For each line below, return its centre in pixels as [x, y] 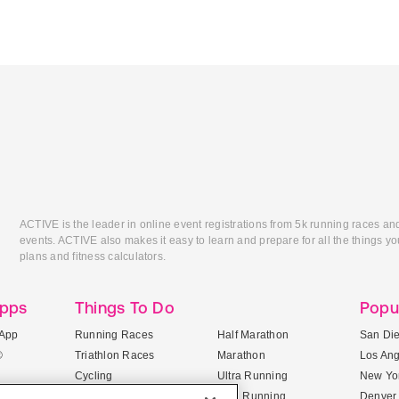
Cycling [94, 376]
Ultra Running [253, 376]
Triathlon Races [115, 355]
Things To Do [125, 308]
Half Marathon [253, 335]
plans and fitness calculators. [93, 256]
